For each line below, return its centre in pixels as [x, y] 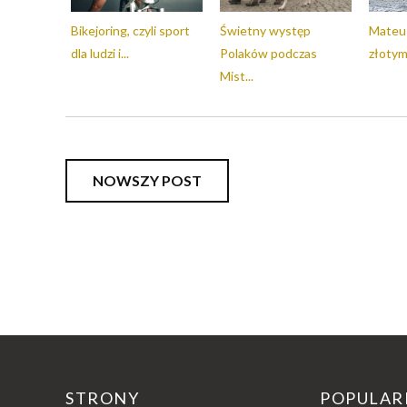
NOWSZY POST [147, 180]
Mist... [237, 76]
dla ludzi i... [100, 53]
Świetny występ [265, 30]
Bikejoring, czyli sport [130, 30]
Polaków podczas [268, 53]
